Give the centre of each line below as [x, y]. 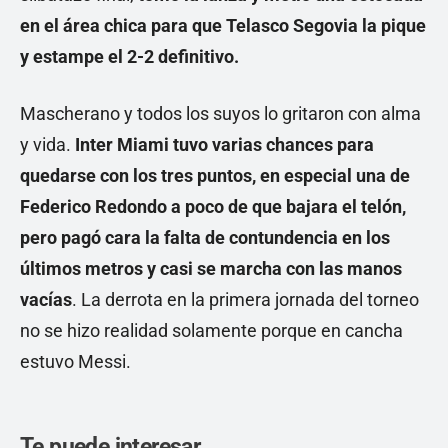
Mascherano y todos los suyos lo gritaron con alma [220, 114]
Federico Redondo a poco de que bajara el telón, [213, 207]
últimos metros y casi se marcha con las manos [211, 269]
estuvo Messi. [75, 362]
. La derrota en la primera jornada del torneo [245, 300]
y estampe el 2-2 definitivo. [129, 57]
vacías [46, 300]
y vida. [45, 145]
